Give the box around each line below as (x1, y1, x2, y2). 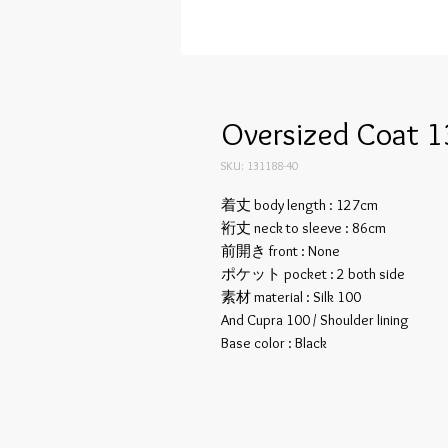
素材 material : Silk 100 (221, 288, 361, 307)
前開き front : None (221, 242, 340, 261)
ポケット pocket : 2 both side (221, 265, 405, 284)
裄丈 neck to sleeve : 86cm (221, 219, 386, 238)
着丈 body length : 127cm (221, 196, 378, 215)
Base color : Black (221, 334, 327, 353)
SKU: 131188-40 (221, 158, 298, 174)
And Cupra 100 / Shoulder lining (221, 311, 409, 330)
